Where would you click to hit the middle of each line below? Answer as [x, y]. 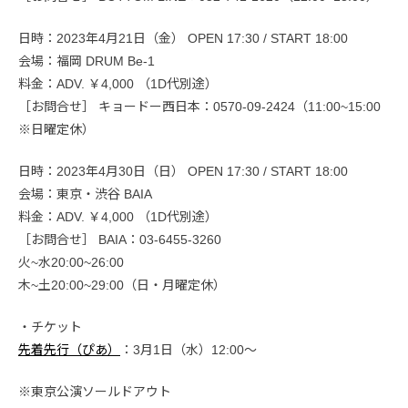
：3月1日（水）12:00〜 [189, 349]
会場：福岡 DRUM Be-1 [87, 61]
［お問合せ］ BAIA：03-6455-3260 [120, 239]
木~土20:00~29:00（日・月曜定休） [122, 285]
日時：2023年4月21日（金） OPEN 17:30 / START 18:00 [183, 38]
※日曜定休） [56, 129]
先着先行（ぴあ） [69, 349]
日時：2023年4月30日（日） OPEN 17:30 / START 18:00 [183, 171]
